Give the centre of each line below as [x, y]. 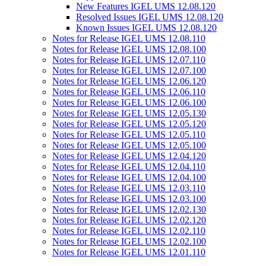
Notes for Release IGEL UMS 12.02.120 [129, 220]
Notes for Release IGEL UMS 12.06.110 [129, 92]
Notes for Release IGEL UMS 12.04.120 [129, 156]
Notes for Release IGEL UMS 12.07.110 [129, 60]
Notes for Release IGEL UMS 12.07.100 [129, 70]
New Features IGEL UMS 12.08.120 [146, 6]
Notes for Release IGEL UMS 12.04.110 [129, 167]
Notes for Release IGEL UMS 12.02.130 [129, 209]
